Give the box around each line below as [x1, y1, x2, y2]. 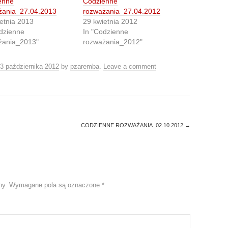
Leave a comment [103, 63, 156, 70]
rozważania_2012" [83, 38, 143, 46]
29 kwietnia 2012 [83, 17, 138, 25]
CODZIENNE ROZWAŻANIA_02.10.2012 [81, 122, 185, 128]
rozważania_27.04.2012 [83, 7, 161, 15]
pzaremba [70, 63, 99, 70]
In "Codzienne [83, 27, 129, 36]
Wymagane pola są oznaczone [9, 181, 102, 189]
